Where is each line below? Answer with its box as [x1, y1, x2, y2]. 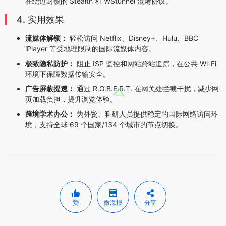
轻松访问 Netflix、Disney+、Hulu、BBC [68, 33, 198, 42]
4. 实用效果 [17, 14, 64, 25]
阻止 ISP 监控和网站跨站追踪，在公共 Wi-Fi [75, 59, 216, 68]
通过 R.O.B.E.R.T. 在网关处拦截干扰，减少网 [75, 84, 219, 93]
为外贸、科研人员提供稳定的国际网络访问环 [75, 109, 218, 118]
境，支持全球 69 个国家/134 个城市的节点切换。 [25, 120, 183, 129]
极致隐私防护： [25, 59, 75, 68]
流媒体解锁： [25, 33, 68, 42]
